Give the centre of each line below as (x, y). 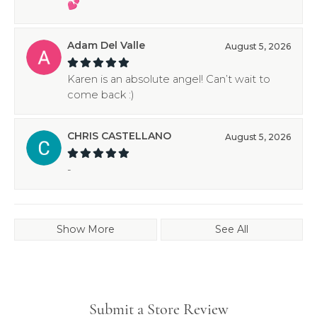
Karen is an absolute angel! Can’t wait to (169, 79)
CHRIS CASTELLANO (119, 136)
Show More (85, 229)
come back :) (101, 94)
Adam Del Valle (106, 45)
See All (231, 229)
